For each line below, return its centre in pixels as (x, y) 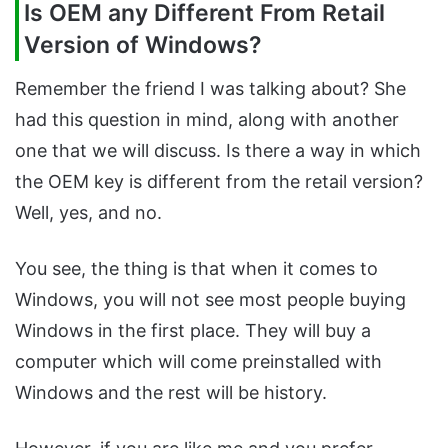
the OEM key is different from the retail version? (219, 181)
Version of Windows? (143, 45)
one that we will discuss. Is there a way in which (218, 150)
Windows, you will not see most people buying (210, 299)
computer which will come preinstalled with (198, 361)
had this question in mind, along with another (207, 119)
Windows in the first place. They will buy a (193, 330)
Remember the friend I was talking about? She (210, 88)
